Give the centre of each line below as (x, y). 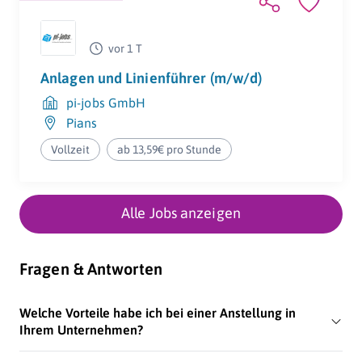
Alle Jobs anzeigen (181, 213)
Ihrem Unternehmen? (81, 330)
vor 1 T (125, 49)
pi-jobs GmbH (106, 103)
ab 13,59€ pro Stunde (170, 150)
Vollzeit (70, 150)
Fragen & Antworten (91, 269)
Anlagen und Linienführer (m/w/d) (152, 78)
